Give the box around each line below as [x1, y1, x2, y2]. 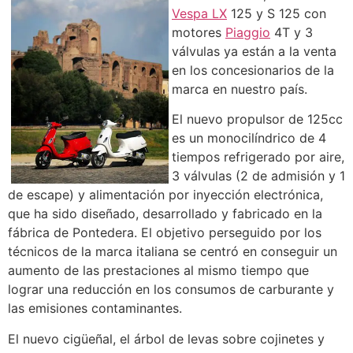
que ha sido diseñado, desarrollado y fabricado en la [8, 206, 322, 222]
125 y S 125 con [227, 6, 326, 21]
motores [172, 24, 225, 40]
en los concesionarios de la [172, 62, 334, 78]
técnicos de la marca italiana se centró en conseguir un [8, 243, 337, 260]
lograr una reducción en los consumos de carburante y [8, 281, 334, 298]
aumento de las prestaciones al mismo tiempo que [8, 262, 309, 279]
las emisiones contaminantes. [8, 300, 182, 317]
